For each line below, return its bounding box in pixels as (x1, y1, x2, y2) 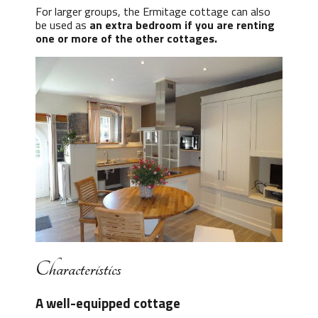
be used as (35, 16, 89, 33)
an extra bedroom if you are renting (89, 16, 275, 33)
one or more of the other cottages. (35, 29, 217, 47)
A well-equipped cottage (35, 292, 180, 313)
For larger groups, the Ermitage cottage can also (35, 2, 270, 20)
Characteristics (35, 257, 121, 280)
